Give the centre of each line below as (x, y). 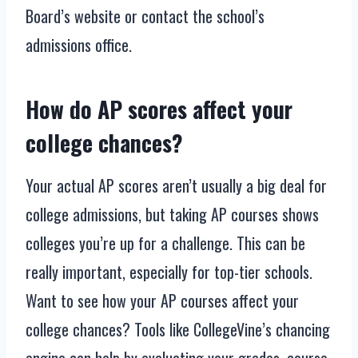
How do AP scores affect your (159, 109)
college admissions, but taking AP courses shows (172, 215)
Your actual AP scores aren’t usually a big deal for (176, 186)
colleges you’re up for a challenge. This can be (165, 243)
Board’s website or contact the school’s (145, 16)
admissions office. (79, 45)
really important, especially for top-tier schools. (169, 272)
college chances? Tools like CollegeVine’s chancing (178, 330)
